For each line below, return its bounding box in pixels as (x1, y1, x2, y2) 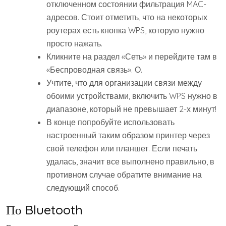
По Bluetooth (6, 202, 83, 217)
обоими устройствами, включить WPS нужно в (46, 91, 217, 101)
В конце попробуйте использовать (46, 117, 175, 127)
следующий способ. (46, 183, 120, 193)
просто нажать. (46, 38, 102, 48)
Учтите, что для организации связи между (46, 78, 202, 88)
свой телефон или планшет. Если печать (46, 143, 197, 153)
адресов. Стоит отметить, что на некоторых (46, 12, 207, 22)
